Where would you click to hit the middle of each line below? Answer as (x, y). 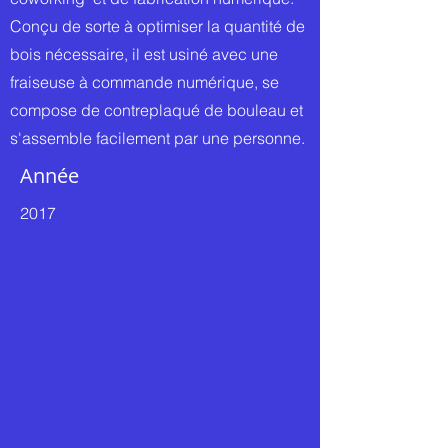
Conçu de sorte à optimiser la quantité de (157, 26)
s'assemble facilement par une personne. (157, 138)
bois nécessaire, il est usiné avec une (144, 54)
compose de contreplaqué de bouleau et (156, 110)
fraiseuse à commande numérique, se (144, 82)
